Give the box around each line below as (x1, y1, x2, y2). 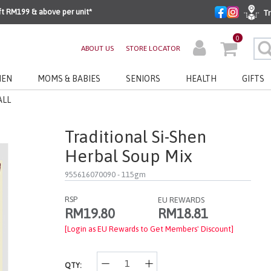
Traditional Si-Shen (64, 127, 206, 146)
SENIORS (126, 74, 160, 84)
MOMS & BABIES (38, 74, 100, 84)
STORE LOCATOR (126, 44, 181, 53)
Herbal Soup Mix (64, 146, 192, 166)
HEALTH (186, 74, 217, 84)
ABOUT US (81, 44, 114, 53)
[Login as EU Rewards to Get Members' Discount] (64, 224, 233, 233)
